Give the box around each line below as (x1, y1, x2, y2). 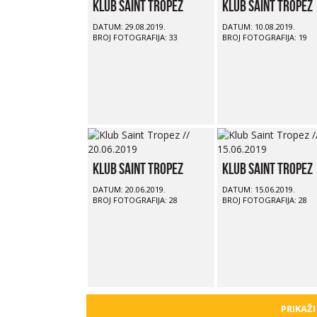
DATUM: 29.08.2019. (93, 21, 166, 32)
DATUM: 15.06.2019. (221, 183, 295, 195)
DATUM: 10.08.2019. (221, 21, 295, 32)
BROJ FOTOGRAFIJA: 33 (93, 31, 178, 42)
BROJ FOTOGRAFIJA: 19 (221, 31, 307, 42)
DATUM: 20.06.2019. (93, 183, 166, 195)
